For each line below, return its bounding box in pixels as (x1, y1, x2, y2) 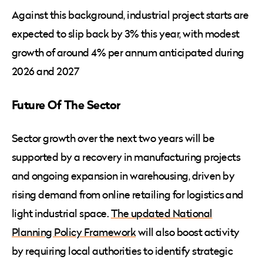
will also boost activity (136, 225, 240, 240)
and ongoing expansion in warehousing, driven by (12, 168, 235, 184)
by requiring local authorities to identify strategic (12, 244, 233, 259)
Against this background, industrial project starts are (12, 8, 249, 23)
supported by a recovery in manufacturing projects (12, 150, 241, 165)
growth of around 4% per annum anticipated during (12, 45, 244, 60)
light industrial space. (12, 206, 111, 221)
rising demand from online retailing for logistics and (12, 187, 244, 203)
